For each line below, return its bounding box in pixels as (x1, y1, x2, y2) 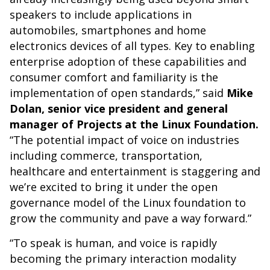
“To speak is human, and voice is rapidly (10, 236, 217, 250)
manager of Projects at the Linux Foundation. (10, 117, 259, 131)
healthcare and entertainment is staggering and (10, 164, 260, 178)
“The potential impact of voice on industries (10, 133, 239, 147)
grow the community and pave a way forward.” (10, 211, 251, 225)
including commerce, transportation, (10, 148, 202, 163)
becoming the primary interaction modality (10, 251, 236, 266)
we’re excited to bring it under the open (10, 180, 218, 194)
